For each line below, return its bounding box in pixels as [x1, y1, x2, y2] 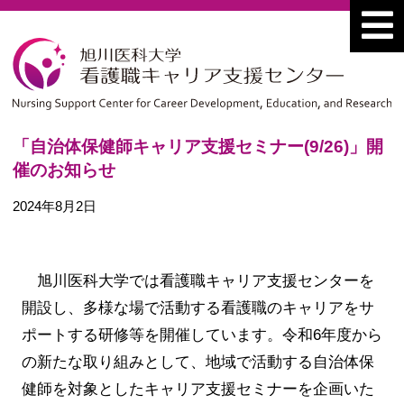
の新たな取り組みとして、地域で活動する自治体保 [21, 353, 374, 371]
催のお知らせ [12, 160, 115, 179]
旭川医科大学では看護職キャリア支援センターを [36, 271, 374, 289]
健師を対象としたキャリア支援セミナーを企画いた [21, 380, 374, 398]
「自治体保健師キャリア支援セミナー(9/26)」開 [12, 136, 383, 156]
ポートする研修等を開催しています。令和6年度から [21, 326, 382, 344]
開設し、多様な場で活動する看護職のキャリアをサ [21, 298, 374, 317]
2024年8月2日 [12, 198, 96, 215]
